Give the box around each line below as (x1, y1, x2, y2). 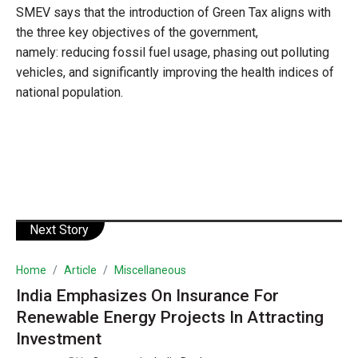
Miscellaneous (114, 263, 186, 276)
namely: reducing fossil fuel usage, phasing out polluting (16, 44, 329, 60)
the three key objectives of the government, (16, 24, 258, 40)
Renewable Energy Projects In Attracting (16, 307, 324, 327)
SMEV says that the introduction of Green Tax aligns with (16, 4, 331, 20)
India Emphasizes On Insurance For (16, 285, 279, 305)
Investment (16, 328, 101, 348)
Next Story (30, 221, 89, 237)
